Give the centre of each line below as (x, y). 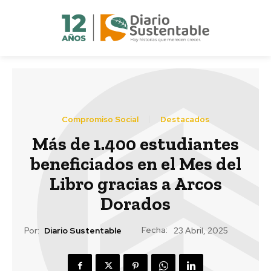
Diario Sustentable (83, 231)
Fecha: (155, 230)
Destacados (185, 119)
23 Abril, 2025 (201, 231)
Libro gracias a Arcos (135, 184)
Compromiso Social (100, 119)
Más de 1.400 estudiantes (135, 144)
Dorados (135, 204)
